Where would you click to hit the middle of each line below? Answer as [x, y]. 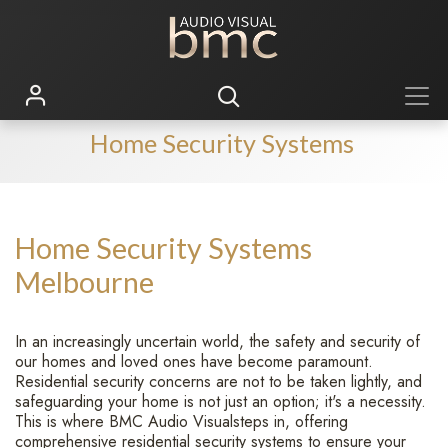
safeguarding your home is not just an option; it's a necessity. [220, 401]
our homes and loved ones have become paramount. [194, 361]
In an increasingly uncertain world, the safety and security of [217, 341]
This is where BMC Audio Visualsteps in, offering [181, 421]
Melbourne [84, 282]
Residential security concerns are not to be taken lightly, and [218, 381]
